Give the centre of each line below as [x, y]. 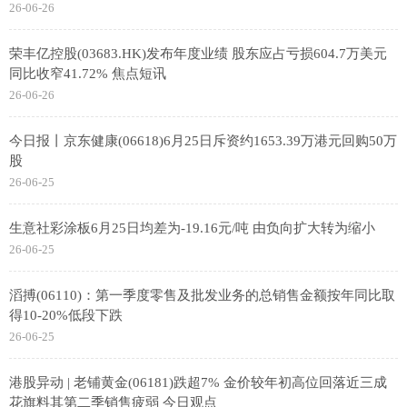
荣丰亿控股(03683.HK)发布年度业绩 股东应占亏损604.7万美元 [198, 54]
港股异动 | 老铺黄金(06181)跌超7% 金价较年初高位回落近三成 [198, 382]
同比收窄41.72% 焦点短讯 [88, 74]
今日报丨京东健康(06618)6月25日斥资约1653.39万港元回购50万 [203, 141]
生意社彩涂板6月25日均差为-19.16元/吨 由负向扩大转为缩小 [192, 228]
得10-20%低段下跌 [66, 315]
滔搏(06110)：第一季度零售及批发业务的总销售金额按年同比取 [202, 295]
